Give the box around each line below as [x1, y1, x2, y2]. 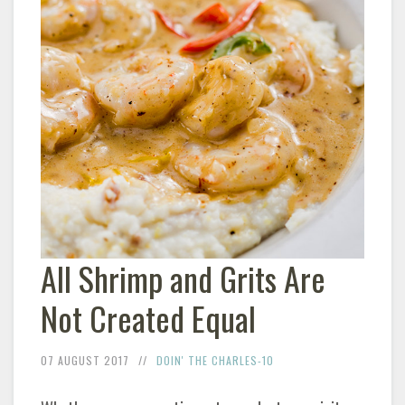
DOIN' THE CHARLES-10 [156, 352, 274, 368]
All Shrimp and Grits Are [41, 253, 325, 302]
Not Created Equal [41, 293, 256, 342]
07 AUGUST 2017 [41, 352, 129, 368]
